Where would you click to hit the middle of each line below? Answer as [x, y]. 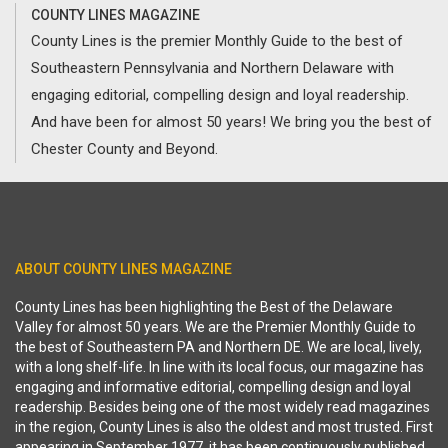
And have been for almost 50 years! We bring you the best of [231, 122]
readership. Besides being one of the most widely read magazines [222, 407]
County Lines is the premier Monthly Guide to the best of [217, 41]
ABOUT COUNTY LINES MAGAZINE [123, 269]
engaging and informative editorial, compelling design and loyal [213, 387]
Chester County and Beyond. [124, 149]
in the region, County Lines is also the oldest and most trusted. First [224, 427]
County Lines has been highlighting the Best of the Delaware [204, 307]
